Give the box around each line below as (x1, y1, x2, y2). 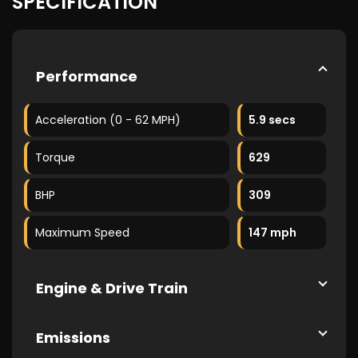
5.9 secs (249, 112, 296, 128)
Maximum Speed (35, 225, 129, 241)
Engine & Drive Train (36, 278, 188, 298)
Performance (36, 66, 137, 86)
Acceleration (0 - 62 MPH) (35, 112, 181, 128)
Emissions (36, 328, 110, 348)
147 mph (249, 225, 297, 241)
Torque (35, 149, 75, 165)
